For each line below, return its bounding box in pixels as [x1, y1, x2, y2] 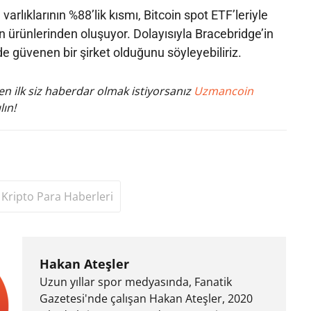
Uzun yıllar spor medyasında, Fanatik [39, 274, 232, 289]
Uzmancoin [193, 83, 253, 99]
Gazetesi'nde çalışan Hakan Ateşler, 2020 [39, 290, 253, 306]
